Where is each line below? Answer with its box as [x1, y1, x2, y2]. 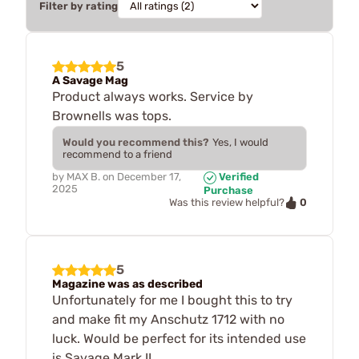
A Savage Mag [52, 74, 128, 87]
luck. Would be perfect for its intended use [52, 331, 306, 347]
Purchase [203, 184, 253, 196]
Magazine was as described [52, 277, 203, 292]
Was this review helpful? [169, 196, 284, 209]
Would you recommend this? [63, 136, 209, 148]
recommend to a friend [63, 148, 172, 160]
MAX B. [67, 171, 100, 183]
